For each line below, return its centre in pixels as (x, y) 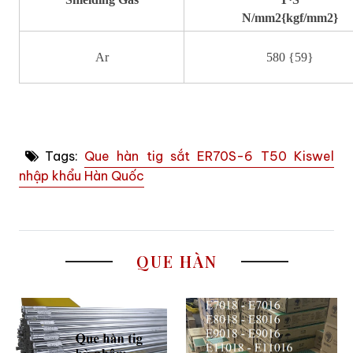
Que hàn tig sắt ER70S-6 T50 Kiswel (209, 156)
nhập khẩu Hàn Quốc (82, 175)
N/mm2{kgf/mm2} (290, 17)
